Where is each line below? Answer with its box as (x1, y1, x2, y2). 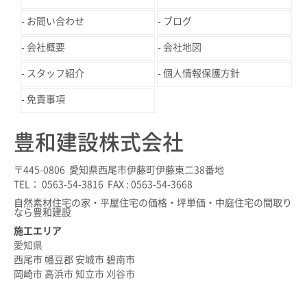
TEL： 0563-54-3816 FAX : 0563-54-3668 (14, 179, 193, 189)
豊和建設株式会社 (14, 131, 184, 153)
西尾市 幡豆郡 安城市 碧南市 (14, 254, 135, 265)
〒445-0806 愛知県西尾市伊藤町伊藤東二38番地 (14, 164, 224, 175)
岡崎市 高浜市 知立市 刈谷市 (14, 269, 135, 279)
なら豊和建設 (14, 208, 71, 218)
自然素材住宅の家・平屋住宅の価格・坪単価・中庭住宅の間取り (14, 198, 292, 208)
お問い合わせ (27, 16, 84, 26)
